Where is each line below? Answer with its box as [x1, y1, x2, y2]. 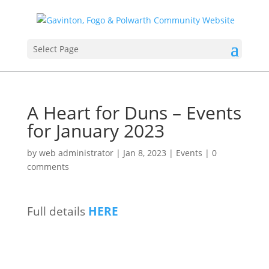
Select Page [32, 43, 79, 55]
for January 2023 [26, 118, 165, 143]
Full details [26, 204, 88, 219]
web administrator [38, 147, 113, 159]
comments [26, 161, 69, 172]
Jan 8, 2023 [122, 147, 166, 159]
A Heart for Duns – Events [26, 100, 241, 125]
